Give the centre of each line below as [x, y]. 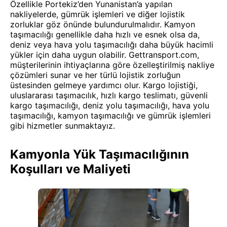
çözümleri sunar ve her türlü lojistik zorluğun [95, 75]
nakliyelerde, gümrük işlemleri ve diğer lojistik [98, 14]
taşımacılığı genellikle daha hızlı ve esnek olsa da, [105, 34]
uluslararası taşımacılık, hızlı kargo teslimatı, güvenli [109, 95]
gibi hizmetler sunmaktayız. [63, 126]
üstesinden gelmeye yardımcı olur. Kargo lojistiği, [104, 85]
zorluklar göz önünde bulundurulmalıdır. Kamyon [103, 24]
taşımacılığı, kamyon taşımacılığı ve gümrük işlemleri [110, 116]
